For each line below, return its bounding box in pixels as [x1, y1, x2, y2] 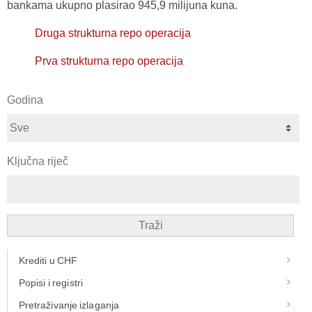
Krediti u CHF [19, 255, 78, 266]
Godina [7, 94, 43, 106]
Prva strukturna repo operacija [35, 55, 183, 67]
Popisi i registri [19, 277, 83, 288]
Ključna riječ [7, 155, 68, 167]
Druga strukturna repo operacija [35, 27, 191, 39]
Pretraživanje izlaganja [19, 299, 119, 311]
